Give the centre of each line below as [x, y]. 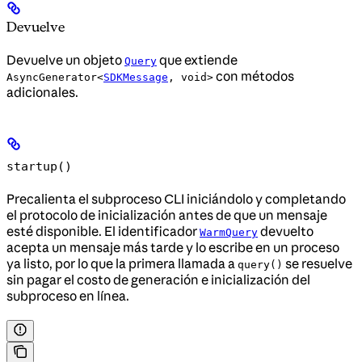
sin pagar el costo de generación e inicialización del [158, 280]
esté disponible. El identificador [103, 232]
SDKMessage [136, 78]
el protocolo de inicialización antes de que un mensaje [167, 215]
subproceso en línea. [68, 296]
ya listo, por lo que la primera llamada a [122, 264]
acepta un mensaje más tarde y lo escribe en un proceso [173, 248]
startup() [39, 167]
